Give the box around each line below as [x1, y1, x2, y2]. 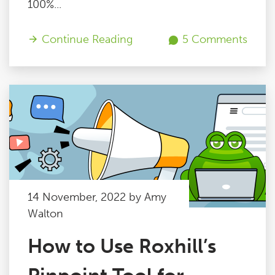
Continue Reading [39, 33, 133, 46]
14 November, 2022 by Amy [28, 190, 166, 204]
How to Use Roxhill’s [28, 234, 216, 258]
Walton [28, 207, 63, 220]
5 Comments [179, 33, 247, 46]
